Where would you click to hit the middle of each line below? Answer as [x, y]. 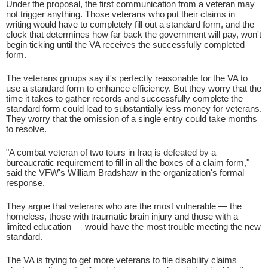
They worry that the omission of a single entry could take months [132, 118]
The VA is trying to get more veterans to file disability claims [121, 260]
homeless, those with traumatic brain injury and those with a [122, 216]
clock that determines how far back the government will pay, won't [134, 34]
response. [25, 182]
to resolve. [26, 129]
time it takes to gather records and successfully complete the [124, 98]
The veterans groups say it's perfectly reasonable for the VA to [127, 78]
